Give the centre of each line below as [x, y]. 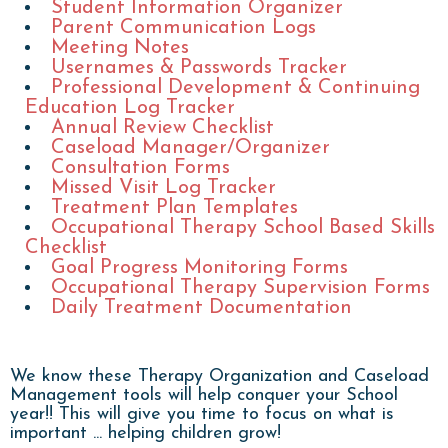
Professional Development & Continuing [235, 87]
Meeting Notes [120, 47]
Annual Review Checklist [162, 127]
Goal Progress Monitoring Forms [199, 267]
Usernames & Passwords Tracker [199, 67]
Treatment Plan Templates [174, 207]
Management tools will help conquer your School [204, 395]
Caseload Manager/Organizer [190, 147]
